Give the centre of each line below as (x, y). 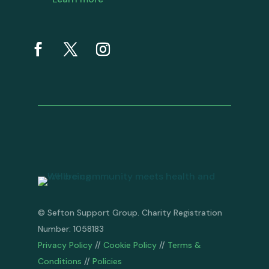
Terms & (184, 245)
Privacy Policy (65, 245)
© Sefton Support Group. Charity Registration (130, 213)
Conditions (59, 261)
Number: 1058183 (71, 229)
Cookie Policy (130, 245)
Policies (107, 261)
